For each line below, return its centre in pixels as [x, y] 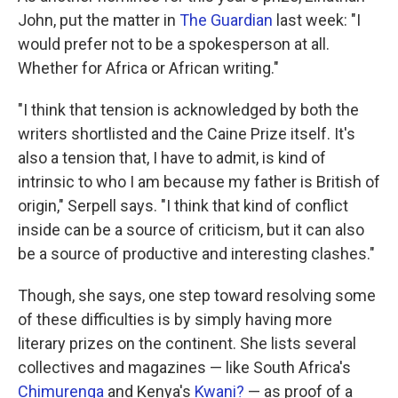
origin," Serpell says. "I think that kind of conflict [183, 206]
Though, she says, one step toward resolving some [197, 296]
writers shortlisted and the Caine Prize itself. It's [187, 134]
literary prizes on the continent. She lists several [187, 344]
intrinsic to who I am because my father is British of [199, 182]
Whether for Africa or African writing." [148, 68]
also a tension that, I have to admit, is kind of [172, 158]
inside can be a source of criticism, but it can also [191, 230]
